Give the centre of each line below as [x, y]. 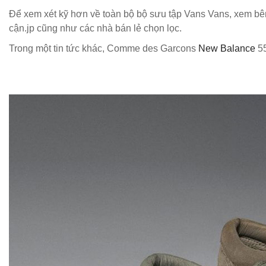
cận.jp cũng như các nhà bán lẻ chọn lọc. [95, 28]
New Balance [227, 48]
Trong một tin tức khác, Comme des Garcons [104, 48]
